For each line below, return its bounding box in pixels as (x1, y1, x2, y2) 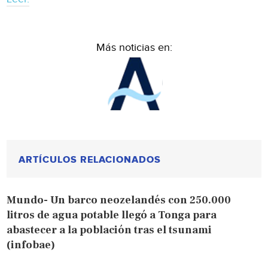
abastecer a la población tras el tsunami (7, 223, 212, 237)
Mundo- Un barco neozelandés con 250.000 (7, 193, 232, 207)
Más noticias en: (96, 41, 172, 54)
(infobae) (7, 237, 56, 252)
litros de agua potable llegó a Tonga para (7, 208, 217, 222)
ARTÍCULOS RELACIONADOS (19, 153, 162, 166)
